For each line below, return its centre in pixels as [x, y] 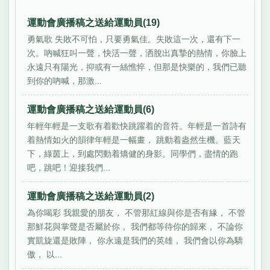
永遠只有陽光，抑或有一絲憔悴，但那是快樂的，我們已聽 [137, 67]
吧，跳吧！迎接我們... [69, 168]
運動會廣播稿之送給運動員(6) [91, 110]
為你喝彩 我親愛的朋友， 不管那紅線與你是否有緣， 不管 [137, 213]
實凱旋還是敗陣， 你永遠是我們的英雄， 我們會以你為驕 [135, 241]
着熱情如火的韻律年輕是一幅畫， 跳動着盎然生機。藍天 [134, 140]
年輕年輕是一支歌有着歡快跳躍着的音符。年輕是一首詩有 [137, 126]
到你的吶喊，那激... [65, 81]
